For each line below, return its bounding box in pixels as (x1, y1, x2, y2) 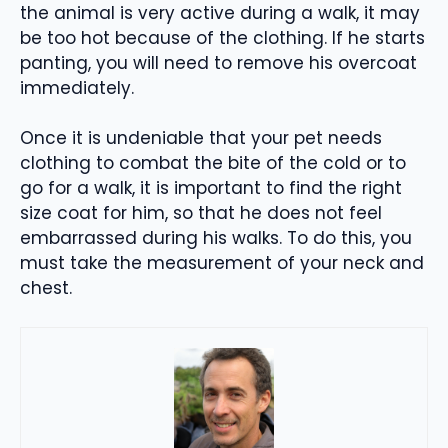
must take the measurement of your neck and (20, 251, 424, 276)
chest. (20, 276, 72, 301)
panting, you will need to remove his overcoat (20, 50, 417, 75)
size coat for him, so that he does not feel (20, 201, 382, 226)
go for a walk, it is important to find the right (20, 176, 402, 201)
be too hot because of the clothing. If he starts (20, 25, 425, 50)
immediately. (20, 75, 134, 100)
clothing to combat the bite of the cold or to (20, 151, 406, 176)
